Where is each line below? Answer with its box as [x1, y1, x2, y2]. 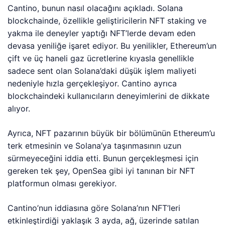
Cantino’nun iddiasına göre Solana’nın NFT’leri [8, 203, 181, 213]
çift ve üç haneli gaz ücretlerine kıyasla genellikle [8, 53, 194, 63]
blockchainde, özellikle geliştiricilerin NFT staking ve [8, 16, 207, 26]
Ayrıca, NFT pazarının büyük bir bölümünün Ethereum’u [8, 128, 215, 138]
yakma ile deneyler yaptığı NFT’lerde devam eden [8, 28, 196, 38]
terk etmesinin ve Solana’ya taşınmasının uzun [8, 141, 182, 151]
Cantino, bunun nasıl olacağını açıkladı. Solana [8, 3, 183, 13]
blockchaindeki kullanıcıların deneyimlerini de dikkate [8, 91, 210, 101]
